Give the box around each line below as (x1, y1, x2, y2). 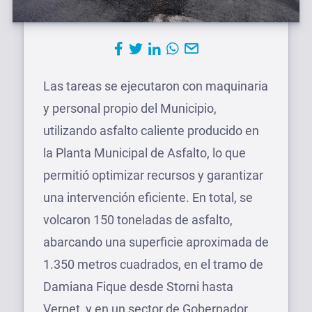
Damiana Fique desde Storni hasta (43, 279, 233, 294)
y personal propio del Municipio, (43, 100, 217, 116)
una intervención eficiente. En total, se (43, 189, 253, 205)
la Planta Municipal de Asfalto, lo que (43, 145, 246, 160)
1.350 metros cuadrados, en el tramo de (43, 256, 263, 272)
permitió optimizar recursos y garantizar (43, 167, 263, 182)
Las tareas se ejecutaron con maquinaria (43, 78, 268, 93)
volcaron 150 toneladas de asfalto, (43, 212, 233, 227)
